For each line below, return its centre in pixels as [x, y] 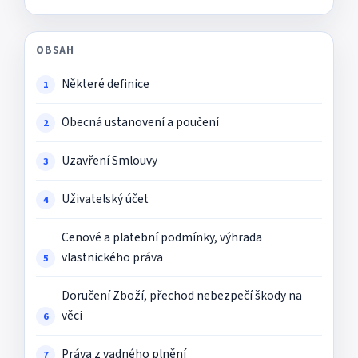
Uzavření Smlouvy [109, 161]
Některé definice [105, 84]
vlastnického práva [112, 257]
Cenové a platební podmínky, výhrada [162, 237]
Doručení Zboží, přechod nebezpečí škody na [182, 296]
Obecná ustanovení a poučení [140, 122]
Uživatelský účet [105, 199]
